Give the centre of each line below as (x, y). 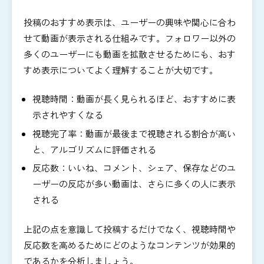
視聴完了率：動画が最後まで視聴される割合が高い (134, 133)
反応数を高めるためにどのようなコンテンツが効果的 (130, 245)
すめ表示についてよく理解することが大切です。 (121, 70)
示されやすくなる (68, 115)
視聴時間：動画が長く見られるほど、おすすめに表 (134, 99)
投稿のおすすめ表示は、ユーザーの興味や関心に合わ (130, 22)
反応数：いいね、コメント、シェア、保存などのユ (134, 168)
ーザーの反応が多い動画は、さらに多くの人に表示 (134, 184)
